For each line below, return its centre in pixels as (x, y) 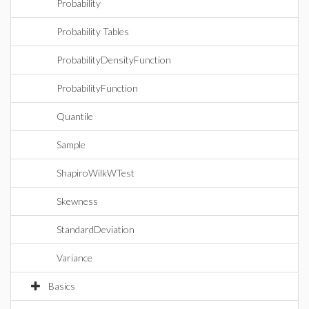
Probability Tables (93, 31)
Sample (71, 144)
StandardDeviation (96, 229)
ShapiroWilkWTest (96, 173)
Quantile (75, 116)
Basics (62, 286)
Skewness (77, 201)
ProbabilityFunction (97, 88)
